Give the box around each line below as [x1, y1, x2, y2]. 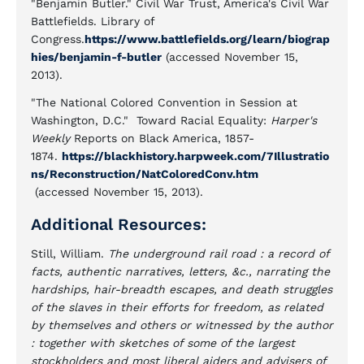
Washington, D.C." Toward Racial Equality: [31, 114, 271, 127]
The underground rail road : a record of [108, 247, 329, 260]
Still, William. [31, 247, 108, 260]
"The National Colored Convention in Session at [31, 96, 297, 109]
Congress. [31, 32, 84, 45]
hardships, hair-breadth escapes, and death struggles [31, 283, 332, 296]
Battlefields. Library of [31, 15, 154, 28]
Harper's [271, 114, 317, 127]
